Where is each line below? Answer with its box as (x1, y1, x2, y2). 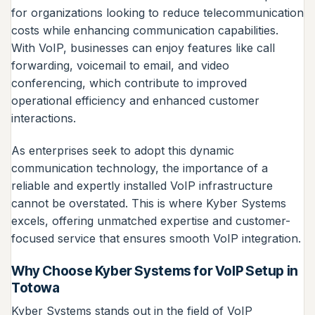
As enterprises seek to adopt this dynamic (11, 143, 234, 157)
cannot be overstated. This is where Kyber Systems (11, 195, 286, 210)
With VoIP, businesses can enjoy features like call (11, 40, 275, 55)
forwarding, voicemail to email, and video (11, 58, 229, 72)
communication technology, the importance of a (11, 160, 268, 175)
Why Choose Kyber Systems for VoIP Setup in (11, 262, 298, 279)
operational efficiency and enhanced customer (11, 93, 259, 108)
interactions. (11, 110, 76, 125)
